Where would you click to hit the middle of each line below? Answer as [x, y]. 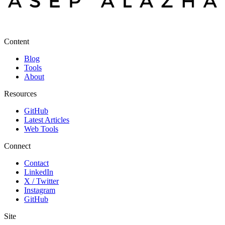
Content [17, 41]
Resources [20, 93]
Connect [17, 146]
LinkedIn [39, 172]
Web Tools [41, 129]
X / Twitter [41, 181]
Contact [36, 163]
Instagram [40, 190]
